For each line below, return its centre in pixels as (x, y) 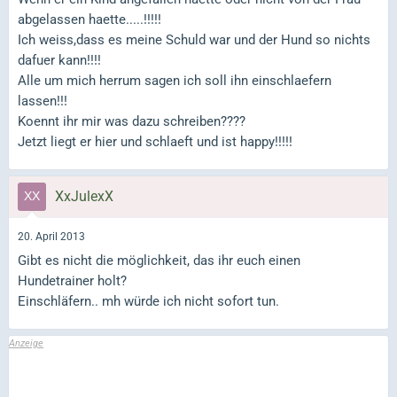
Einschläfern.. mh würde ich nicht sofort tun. (148, 302)
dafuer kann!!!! (59, 60)
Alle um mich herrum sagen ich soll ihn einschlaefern (175, 80)
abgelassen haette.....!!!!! (90, 19)
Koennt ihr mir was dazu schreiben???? (132, 121)
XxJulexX (84, 196)
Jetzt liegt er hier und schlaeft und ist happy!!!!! (155, 141)
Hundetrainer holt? (72, 281)
